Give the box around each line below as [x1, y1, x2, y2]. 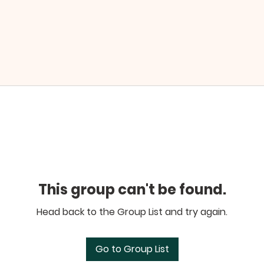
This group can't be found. [38, 179, 226, 199]
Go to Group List [95, 242, 169, 256]
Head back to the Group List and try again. [37, 204, 227, 219]
